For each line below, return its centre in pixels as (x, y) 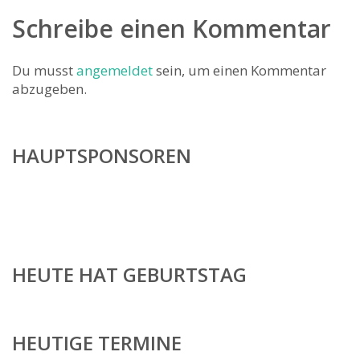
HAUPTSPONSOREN (102, 155)
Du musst (44, 70)
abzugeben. (49, 89)
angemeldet (115, 70)
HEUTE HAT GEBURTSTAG (129, 274)
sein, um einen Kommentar (239, 70)
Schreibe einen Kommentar (172, 29)
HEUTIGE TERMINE (97, 343)
